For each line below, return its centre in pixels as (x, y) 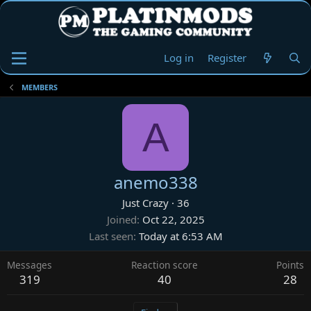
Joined (121, 219)
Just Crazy (145, 203)
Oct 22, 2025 (173, 219)
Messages (30, 265)
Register (227, 58)
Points (290, 265)
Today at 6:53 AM (180, 236)
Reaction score (164, 265)
